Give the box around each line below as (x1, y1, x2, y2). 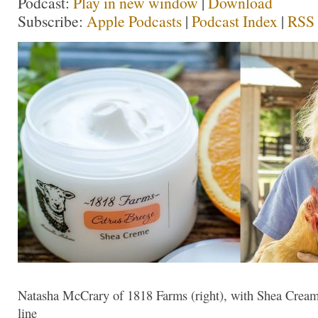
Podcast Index (192, 11, 278, 31)
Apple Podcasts (87, 11, 182, 31)
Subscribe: (18, 11, 87, 31)
